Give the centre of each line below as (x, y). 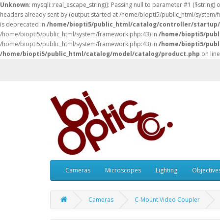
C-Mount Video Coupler (167, 200)
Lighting (166, 170)
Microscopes (123, 170)
